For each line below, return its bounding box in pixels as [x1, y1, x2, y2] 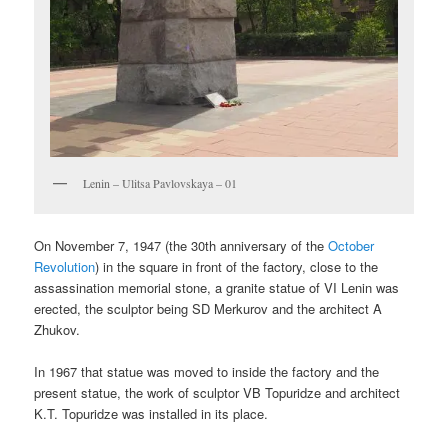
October [328, 235, 375, 255]
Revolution [34, 256, 96, 276]
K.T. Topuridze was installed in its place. [34, 403, 269, 423]
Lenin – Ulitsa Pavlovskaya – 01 [83, 174, 238, 191]
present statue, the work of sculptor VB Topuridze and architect [34, 382, 401, 402]
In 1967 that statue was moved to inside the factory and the [34, 361, 380, 381]
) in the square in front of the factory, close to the [95, 256, 379, 276]
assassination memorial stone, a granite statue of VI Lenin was [34, 277, 400, 297]
